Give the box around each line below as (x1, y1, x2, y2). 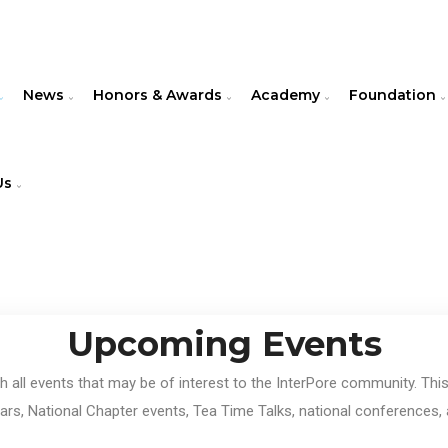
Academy (251, 86, 324, 104)
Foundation (349, 86, 440, 104)
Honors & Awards (93, 86, 226, 104)
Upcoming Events (66, 323, 382, 365)
